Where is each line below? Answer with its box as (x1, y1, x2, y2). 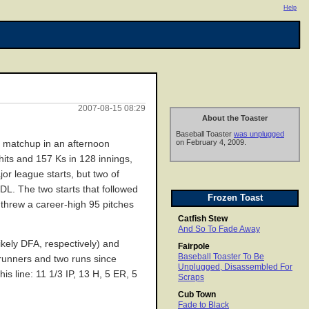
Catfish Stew (178, 214, 228, 224)
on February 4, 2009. (176, 138, 246, 147)
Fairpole (178, 241, 210, 252)
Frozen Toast (207, 192, 263, 203)
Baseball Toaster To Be (178, 252, 264, 262)
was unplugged (234, 130, 284, 139)
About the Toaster (202, 114, 268, 122)
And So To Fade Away (178, 224, 260, 235)
